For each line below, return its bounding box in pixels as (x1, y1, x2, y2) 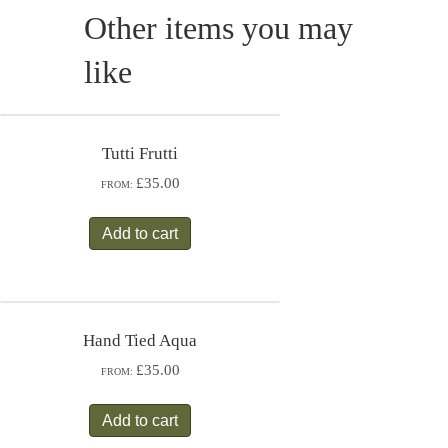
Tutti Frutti (102, 143, 178, 163)
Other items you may (84, 10, 353, 46)
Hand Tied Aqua (83, 330, 197, 350)
